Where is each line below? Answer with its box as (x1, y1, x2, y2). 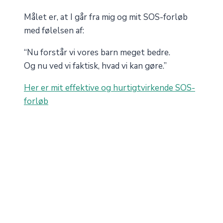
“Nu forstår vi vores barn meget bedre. (24, 47, 170, 59)
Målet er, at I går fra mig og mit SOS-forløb (24, 11, 188, 23)
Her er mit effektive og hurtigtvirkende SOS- (24, 82, 195, 94)
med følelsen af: (24, 25, 84, 37)
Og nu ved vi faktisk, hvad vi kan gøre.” (24, 60, 167, 72)
